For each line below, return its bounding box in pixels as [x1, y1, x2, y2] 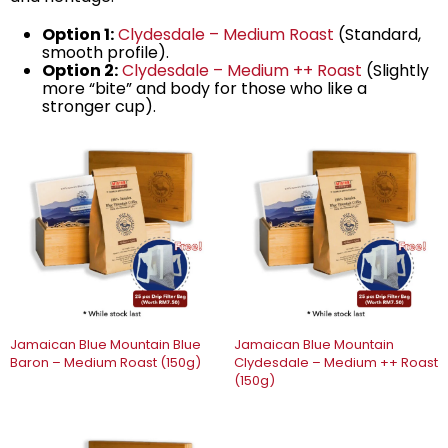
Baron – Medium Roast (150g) [10, 352, 201, 372]
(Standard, [334, 23, 421, 47]
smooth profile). [42, 41, 169, 65]
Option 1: [42, 23, 114, 47]
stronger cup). [42, 95, 156, 119]
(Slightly [362, 59, 429, 83]
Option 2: [42, 59, 118, 83]
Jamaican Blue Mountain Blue [10, 334, 201, 354]
